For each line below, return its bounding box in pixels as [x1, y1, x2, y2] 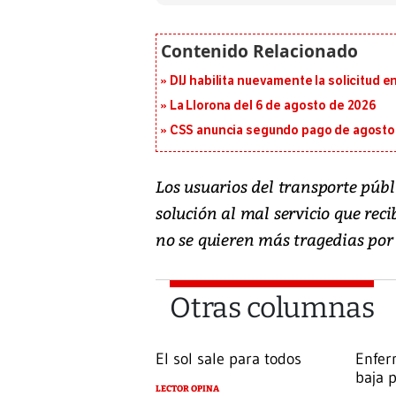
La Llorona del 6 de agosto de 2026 [169, 97, 377, 113]
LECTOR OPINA [156, 383, 219, 394]
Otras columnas [170, 290, 375, 324]
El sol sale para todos [156, 348, 301, 369]
